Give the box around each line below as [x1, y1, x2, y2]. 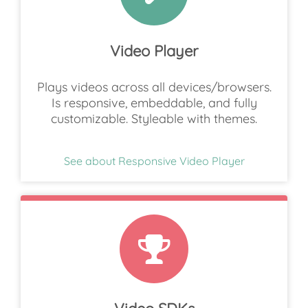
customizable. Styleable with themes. [51, 111, 257, 127]
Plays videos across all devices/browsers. [36, 79, 272, 96]
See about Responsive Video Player [63, 154, 245, 168]
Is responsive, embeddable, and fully [51, 95, 257, 111]
